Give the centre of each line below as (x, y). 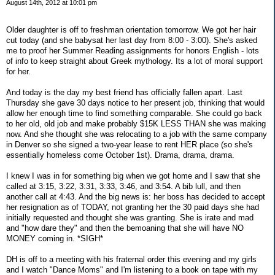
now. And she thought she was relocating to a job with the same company (137, 134)
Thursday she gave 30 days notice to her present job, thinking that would (135, 103)
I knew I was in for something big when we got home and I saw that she (133, 176)
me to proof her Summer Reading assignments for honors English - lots (133, 50)
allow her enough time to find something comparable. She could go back (134, 113)
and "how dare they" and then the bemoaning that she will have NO (125, 228)
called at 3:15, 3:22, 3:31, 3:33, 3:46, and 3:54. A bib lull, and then (123, 186)
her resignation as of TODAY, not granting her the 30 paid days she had (133, 207)
